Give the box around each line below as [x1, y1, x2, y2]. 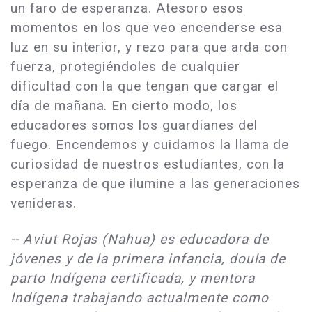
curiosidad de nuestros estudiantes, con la [10, 155, 286, 172]
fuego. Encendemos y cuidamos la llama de [10, 136, 290, 153]
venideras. [10, 194, 77, 211]
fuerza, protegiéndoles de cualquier [10, 58, 240, 75]
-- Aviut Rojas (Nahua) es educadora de [10, 231, 269, 247]
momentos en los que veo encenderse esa [10, 19, 283, 36]
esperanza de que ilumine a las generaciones [10, 175, 301, 192]
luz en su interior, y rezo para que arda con [10, 38, 288, 55]
